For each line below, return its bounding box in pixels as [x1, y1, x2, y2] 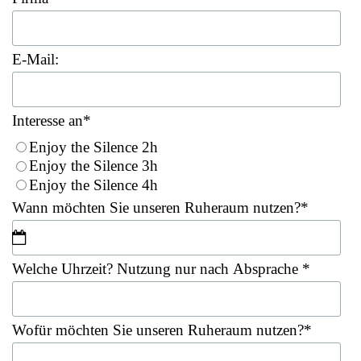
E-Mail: [12, 50, 59, 68]
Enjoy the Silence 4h [29, 176, 158, 193]
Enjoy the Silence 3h [29, 157, 158, 175]
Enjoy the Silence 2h [29, 138, 158, 156]
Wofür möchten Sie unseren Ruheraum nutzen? [12, 321, 304, 338]
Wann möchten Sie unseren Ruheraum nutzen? [12, 198, 301, 216]
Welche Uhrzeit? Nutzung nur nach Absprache [12, 259, 302, 277]
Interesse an [12, 111, 83, 129]
